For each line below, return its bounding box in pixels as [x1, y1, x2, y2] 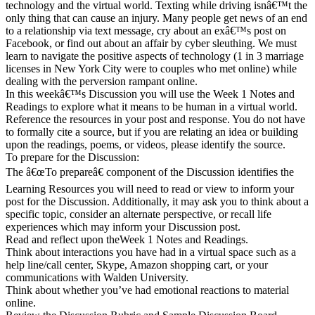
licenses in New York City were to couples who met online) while [6, 62, 297, 75]
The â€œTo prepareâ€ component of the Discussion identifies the [6, 165, 294, 178]
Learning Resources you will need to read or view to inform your [6, 182, 294, 195]
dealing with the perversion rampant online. [6, 75, 198, 87]
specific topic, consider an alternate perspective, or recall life [6, 207, 271, 220]
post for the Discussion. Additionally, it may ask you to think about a [6, 195, 309, 207]
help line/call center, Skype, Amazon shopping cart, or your [6, 258, 268, 271]
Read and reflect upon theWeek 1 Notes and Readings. [6, 233, 248, 245]
